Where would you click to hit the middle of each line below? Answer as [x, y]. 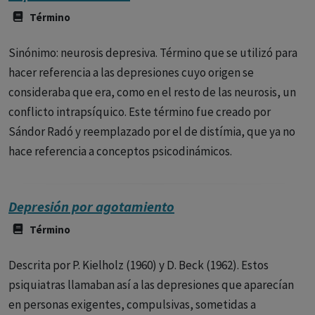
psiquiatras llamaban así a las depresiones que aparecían [151, 285]
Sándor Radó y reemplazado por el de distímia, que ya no [152, 131]
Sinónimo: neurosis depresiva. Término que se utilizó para [153, 53]
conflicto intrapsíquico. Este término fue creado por [140, 112]
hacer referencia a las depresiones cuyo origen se [131, 72]
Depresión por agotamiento [91, 206]
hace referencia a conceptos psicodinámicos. [120, 151]
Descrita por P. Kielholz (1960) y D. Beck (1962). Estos [139, 265]
